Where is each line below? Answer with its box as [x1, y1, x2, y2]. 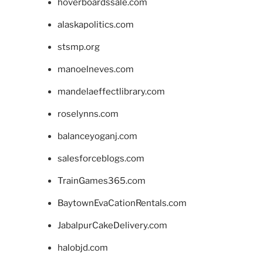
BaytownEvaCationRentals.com [57, 198, 187, 208]
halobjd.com [57, 242, 108, 253]
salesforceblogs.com [57, 153, 144, 164]
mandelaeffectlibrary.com [57, 86, 165, 97]
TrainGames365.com [57, 176, 146, 186]
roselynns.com [57, 109, 119, 119]
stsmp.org [57, 42, 100, 52]
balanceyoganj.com [57, 131, 137, 141]
